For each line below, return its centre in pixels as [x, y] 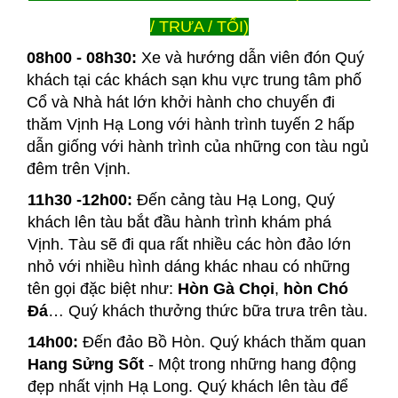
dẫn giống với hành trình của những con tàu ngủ [198, 146]
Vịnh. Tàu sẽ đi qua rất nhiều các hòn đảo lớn [189, 244]
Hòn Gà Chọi [226, 288]
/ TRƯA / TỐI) [199, 26]
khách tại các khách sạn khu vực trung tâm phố [194, 80]
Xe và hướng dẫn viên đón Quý [253, 57]
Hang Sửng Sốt [85, 364]
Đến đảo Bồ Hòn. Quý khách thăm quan [224, 342]
